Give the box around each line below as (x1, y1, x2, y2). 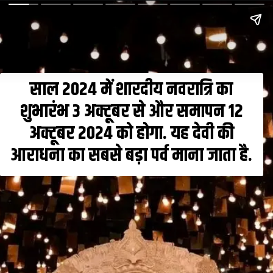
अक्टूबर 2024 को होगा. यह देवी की (29, 119, 234, 148)
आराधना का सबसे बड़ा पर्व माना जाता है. (10, 141, 253, 170)
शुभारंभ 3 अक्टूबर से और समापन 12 (19, 97, 243, 126)
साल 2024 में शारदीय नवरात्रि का (30, 75, 233, 104)
